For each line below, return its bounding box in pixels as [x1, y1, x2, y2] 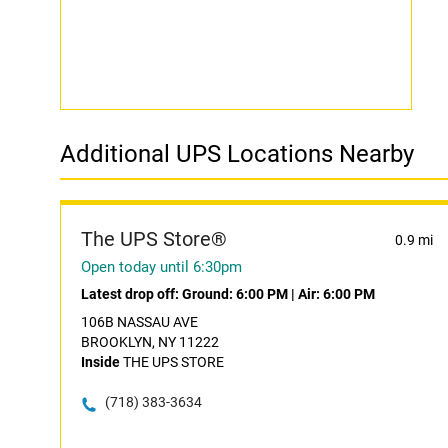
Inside [81, 354, 120, 370]
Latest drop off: [81, 286, 182, 302]
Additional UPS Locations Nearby [60, 140, 414, 168]
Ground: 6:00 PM [182, 286, 288, 302]
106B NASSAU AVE [81, 314, 198, 330]
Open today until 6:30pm [81, 258, 242, 276]
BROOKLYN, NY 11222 [81, 334, 219, 350]
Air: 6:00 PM [298, 286, 375, 302]
